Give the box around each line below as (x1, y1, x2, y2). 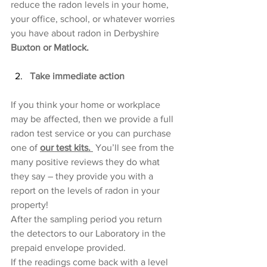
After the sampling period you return (11, 214, 164, 225)
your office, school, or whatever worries (11, 14, 177, 24)
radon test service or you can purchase (11, 128, 173, 139)
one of (11, 142, 40, 153)
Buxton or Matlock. (11, 42, 89, 53)
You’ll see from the (93, 142, 176, 153)
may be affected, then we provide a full (11, 114, 176, 125)
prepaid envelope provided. (11, 243, 128, 253)
